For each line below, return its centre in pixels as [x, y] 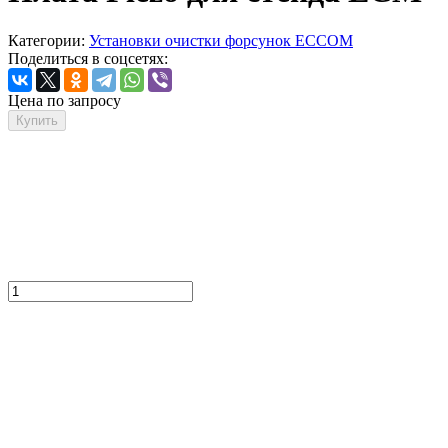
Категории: [48, 40]
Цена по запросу [64, 100]
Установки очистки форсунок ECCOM [221, 40]
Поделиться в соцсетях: [88, 58]
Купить [37, 120]
